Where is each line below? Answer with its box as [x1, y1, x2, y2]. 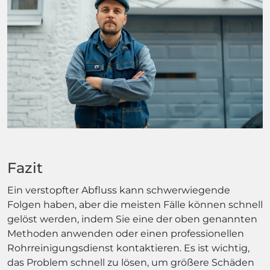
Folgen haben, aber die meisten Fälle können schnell [7, 198, 263, 210]
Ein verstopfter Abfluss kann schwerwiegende [7, 184, 230, 196]
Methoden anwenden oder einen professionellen [7, 227, 244, 239]
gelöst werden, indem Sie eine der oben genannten [7, 213, 257, 225]
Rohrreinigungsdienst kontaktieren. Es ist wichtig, [7, 242, 250, 254]
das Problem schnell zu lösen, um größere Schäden [7, 256, 254, 268]
